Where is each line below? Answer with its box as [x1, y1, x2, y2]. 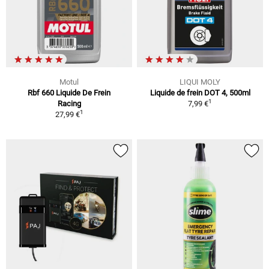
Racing [57, 98, 81, 108]
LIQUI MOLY [180, 77, 220, 86]
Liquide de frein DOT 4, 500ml [150, 88, 250, 97]
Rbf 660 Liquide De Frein [28, 88, 110, 97]
